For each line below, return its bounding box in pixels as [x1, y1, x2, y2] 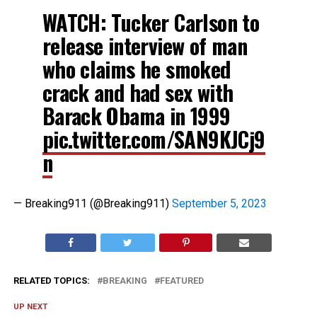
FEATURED [159, 275, 204, 286]
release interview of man [42, 30, 248, 62]
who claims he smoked [42, 53, 231, 85]
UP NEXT [13, 302, 47, 311]
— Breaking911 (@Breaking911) [13, 197, 172, 210]
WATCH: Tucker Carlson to [42, 6, 260, 38]
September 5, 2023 [171, 197, 267, 210]
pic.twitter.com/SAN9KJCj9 [42, 123, 265, 155]
